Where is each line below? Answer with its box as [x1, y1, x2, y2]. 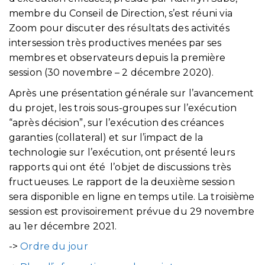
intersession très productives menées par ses [9, 37, 222, 49]
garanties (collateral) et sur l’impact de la [9, 131, 203, 143]
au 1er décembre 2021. [9, 220, 117, 232]
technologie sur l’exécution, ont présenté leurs [9, 146, 235, 158]
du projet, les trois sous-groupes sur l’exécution [9, 102, 237, 114]
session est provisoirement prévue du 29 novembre [9, 205, 254, 217]
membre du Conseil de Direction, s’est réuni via [9, 7, 232, 19]
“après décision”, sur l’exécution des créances [9, 117, 224, 128]
